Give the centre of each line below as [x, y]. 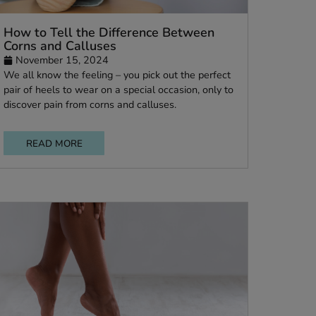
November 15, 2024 [139, 102]
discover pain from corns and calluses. [170, 151]
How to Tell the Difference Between [192, 71]
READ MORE [130, 194]
